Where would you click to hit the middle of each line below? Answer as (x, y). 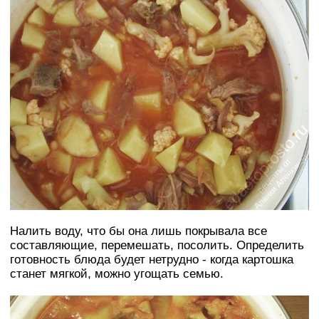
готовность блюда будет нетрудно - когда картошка (152, 259)
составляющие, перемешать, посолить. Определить (157, 245)
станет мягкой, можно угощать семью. (117, 273)
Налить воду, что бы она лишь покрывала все (138, 231)
